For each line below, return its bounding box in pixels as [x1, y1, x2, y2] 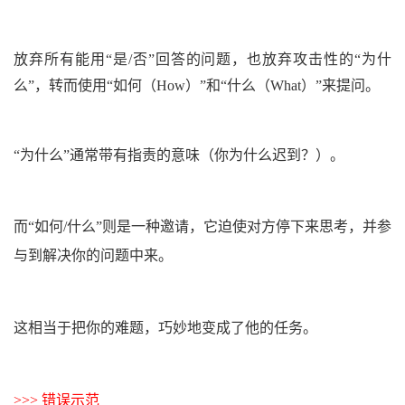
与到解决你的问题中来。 [14, 247, 173, 263]
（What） [256, 77, 316, 93]
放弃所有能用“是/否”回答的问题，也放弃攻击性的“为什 [14, 51, 391, 67]
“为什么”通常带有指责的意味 [14, 146, 200, 163]
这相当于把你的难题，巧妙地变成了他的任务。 [14, 319, 317, 335]
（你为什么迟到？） [200, 146, 330, 163]
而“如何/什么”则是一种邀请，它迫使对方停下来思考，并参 [14, 218, 391, 234]
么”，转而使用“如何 [14, 77, 142, 93]
